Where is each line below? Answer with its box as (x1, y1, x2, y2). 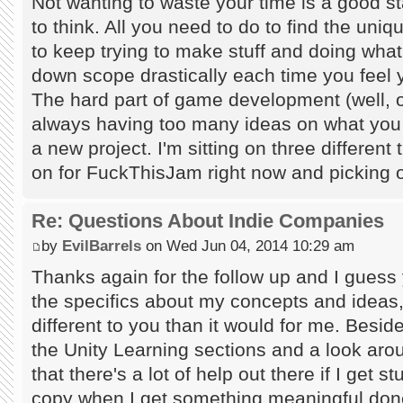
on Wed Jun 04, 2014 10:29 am (141, 236, 354, 255)
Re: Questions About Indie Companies (31, 209, 384, 232)
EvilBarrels (62, 236, 141, 255)
